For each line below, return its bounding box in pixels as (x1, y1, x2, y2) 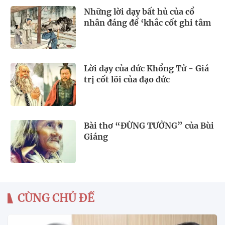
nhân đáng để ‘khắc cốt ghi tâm (84, 17, 211, 28)
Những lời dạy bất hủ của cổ (84, 6, 194, 17)
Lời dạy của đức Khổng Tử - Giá (84, 63, 209, 74)
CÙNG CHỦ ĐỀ (18, 191, 94, 205)
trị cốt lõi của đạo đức (84, 74, 170, 85)
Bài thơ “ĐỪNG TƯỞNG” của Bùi (84, 121, 214, 131)
